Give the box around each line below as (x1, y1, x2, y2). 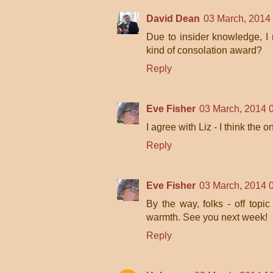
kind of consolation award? (146, 45, 262, 55)
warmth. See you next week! (146, 212, 268, 222)
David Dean (146, 13, 200, 24)
